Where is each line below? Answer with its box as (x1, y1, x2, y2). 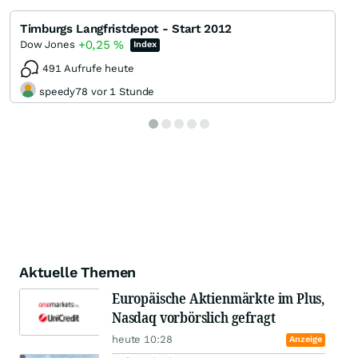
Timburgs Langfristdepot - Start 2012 (20, 22, 233, 37)
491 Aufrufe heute (42, 62, 134, 75)
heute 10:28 (112, 333, 173, 346)
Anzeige (288, 334, 322, 345)
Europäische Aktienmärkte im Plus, (112, 288, 325, 308)
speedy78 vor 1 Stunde (39, 85, 155, 97)
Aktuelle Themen (19, 264, 137, 281)
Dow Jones (20, 38, 75, 51)
